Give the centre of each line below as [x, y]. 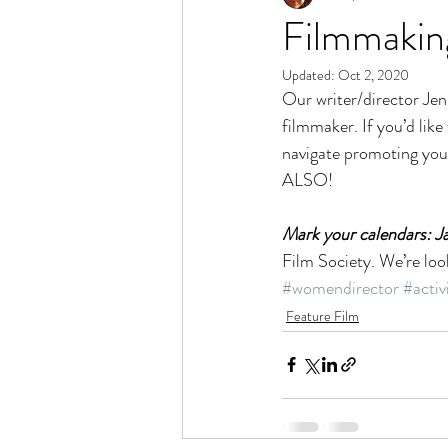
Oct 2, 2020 [373, 74]
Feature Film [322, 315]
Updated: [310, 74]
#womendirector [340, 287]
